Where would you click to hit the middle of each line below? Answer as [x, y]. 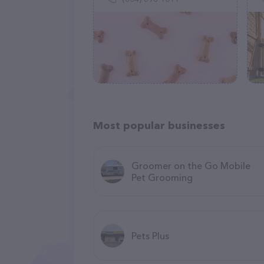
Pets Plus [150, 235]
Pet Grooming [162, 177]
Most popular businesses [159, 126]
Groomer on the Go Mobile [191, 165]
